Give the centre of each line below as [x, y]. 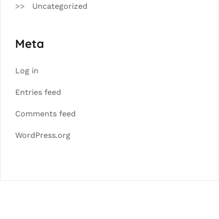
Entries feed [38, 92]
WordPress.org [43, 135]
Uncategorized [60, 6]
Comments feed [45, 114]
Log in [27, 71]
